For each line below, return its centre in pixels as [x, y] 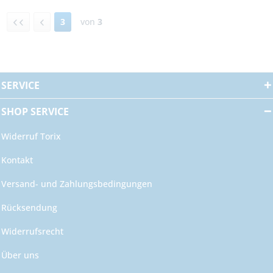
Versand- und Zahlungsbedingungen [77, 183]
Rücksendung [29, 207]
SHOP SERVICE [35, 111]
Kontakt [17, 160]
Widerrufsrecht [32, 231]
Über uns [20, 255]
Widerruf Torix [31, 136]
